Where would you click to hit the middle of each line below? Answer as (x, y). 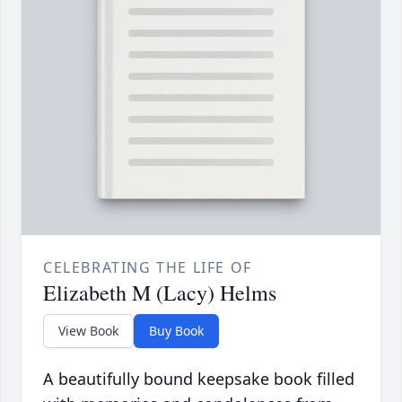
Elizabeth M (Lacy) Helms (160, 293)
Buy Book (176, 331)
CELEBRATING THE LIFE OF (148, 268)
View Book (88, 331)
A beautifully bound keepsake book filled (199, 379)
